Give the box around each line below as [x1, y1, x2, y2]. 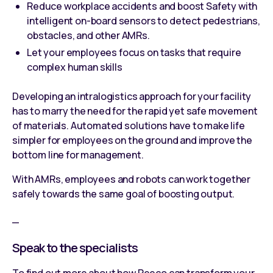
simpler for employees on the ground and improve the [12, 133, 252, 147]
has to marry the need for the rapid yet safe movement [12, 104, 258, 118]
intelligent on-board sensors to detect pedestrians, [27, 13, 260, 27]
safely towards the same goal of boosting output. [12, 186, 235, 200]
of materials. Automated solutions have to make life [12, 118, 245, 132]
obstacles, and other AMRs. [27, 28, 150, 42]
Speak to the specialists [12, 239, 138, 256]
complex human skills [27, 60, 122, 74]
